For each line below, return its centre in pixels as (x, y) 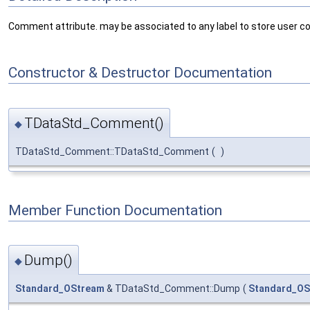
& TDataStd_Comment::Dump (172, 289)
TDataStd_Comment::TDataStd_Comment (112, 151)
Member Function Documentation (115, 210)
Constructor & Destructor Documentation (140, 72)
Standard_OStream (60, 289)
